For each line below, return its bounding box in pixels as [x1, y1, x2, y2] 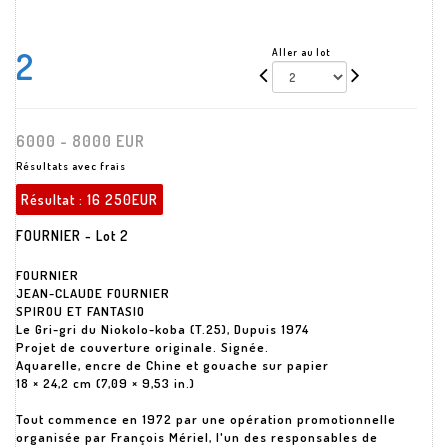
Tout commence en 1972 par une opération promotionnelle [16, 411, 396, 427]
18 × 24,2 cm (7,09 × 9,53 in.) [16, 375, 195, 391]
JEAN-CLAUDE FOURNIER [16, 285, 170, 301]
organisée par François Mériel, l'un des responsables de [16, 429, 378, 445]
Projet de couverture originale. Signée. [16, 339, 269, 355]
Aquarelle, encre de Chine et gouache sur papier [16, 357, 329, 373]
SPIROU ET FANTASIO [16, 303, 145, 319]
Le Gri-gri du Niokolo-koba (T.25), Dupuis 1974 [16, 321, 309, 337]
